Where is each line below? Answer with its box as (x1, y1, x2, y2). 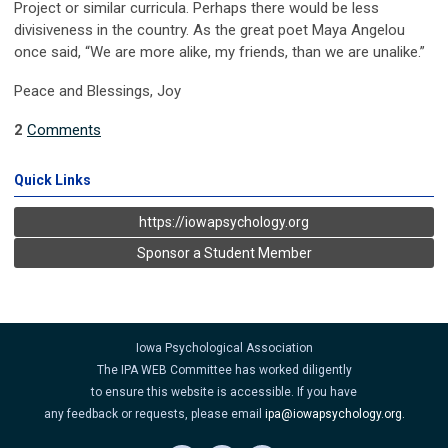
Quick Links (14, 171, 91, 188)
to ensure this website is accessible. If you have (91, 384, 357, 399)
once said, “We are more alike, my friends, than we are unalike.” (14, 42, 425, 61)
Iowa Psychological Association (135, 340, 313, 355)
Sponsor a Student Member (136, 244, 312, 261)
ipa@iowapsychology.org (264, 406, 402, 421)
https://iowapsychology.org (139, 213, 309, 230)
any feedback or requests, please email (43, 406, 265, 421)
